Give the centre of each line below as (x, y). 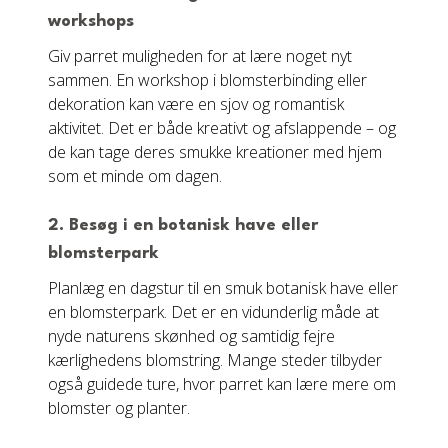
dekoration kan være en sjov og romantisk (196, 104)
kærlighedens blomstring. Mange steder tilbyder (215, 360)
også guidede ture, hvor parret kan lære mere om (222, 384)
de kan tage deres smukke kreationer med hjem (215, 152)
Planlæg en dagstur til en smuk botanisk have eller (223, 288)
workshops (91, 21)
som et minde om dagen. (135, 176)
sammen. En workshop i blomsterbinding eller (207, 80)
